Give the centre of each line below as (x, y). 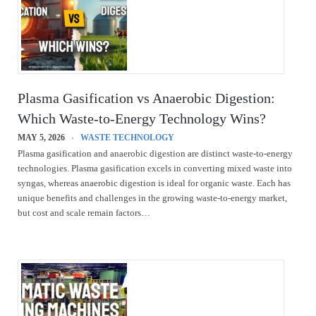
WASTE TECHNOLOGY (127, 137)
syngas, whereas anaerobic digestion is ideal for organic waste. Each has (154, 183)
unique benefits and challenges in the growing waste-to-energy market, (152, 198)
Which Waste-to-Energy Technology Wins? (142, 118)
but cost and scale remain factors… (84, 213)
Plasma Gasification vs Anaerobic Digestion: (146, 98)
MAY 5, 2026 (41, 137)
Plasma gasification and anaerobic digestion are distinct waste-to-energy (155, 153)
